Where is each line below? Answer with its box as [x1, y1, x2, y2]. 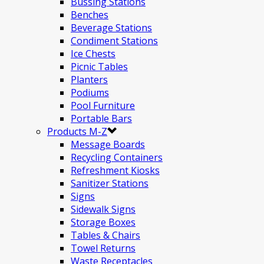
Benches [71, 8, 108, 21]
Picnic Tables [71, 60, 128, 73]
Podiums [71, 86, 109, 99]
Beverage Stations [71, 21, 152, 34]
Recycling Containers [71, 151, 163, 164]
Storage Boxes [71, 216, 136, 229]
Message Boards [71, 138, 145, 151]
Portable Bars [71, 112, 132, 125]
